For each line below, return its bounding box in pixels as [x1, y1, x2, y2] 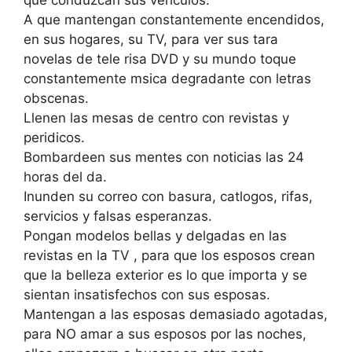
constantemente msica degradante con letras [24, 71, 311, 87]
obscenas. [24, 90, 89, 107]
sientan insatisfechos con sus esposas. [24, 287, 270, 303]
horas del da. [24, 169, 107, 185]
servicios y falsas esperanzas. [24, 208, 212, 225]
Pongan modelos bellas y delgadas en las [24, 228, 287, 244]
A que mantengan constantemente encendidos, [24, 12, 324, 28]
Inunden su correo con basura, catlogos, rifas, [24, 189, 313, 205]
